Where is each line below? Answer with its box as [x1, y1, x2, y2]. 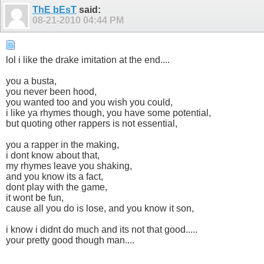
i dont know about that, [6, 150, 100, 160]
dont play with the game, [6, 181, 107, 192]
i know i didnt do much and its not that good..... [6, 224, 197, 235]
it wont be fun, [6, 192, 64, 203]
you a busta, [6, 75, 57, 86]
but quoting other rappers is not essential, [6, 118, 177, 128]
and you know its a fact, [6, 171, 103, 181]
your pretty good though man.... [6, 235, 134, 245]
